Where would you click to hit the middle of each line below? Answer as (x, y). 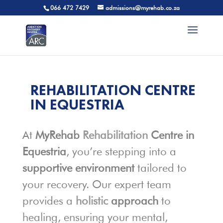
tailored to (160, 168)
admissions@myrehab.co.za (142, 8)
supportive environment (78, 168)
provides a (49, 201)
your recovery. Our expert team (97, 184)
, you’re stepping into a (121, 151)
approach (133, 201)
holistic (92, 201)
